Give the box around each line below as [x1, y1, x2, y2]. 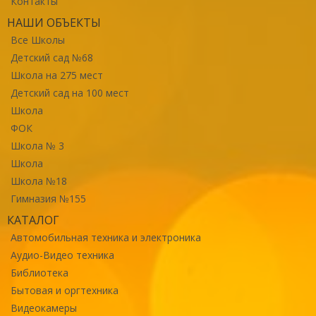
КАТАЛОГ [7, 212, 59, 228]
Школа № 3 [11, 139, 64, 152]
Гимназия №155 [11, 192, 86, 205]
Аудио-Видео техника [11, 248, 114, 262]
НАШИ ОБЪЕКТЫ [7, 15, 101, 30]
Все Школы [11, 33, 65, 47]
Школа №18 [11, 174, 67, 188]
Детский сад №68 [11, 51, 93, 64]
